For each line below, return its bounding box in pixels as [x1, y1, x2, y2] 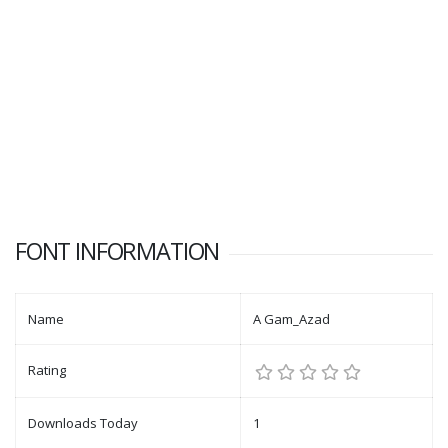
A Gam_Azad [253, 310, 330, 329]
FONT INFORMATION [15, 235, 220, 268]
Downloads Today [28, 414, 138, 433]
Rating [28, 361, 66, 380]
